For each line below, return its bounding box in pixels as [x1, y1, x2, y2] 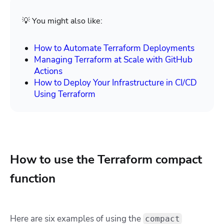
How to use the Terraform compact [10, 151, 202, 168]
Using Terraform [34, 88, 95, 100]
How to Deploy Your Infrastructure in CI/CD [34, 77, 197, 89]
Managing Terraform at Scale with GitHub [34, 54, 192, 66]
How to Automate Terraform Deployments [34, 42, 194, 54]
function [10, 170, 55, 187]
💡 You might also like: [22, 15, 102, 27]
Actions [34, 65, 62, 77]
